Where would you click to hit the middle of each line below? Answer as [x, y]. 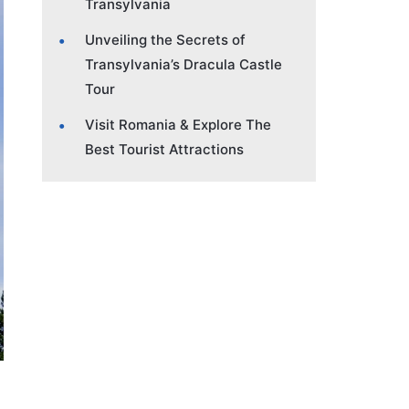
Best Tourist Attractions [164, 149]
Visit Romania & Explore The [178, 124]
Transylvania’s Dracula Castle [184, 64]
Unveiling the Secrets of [165, 39]
